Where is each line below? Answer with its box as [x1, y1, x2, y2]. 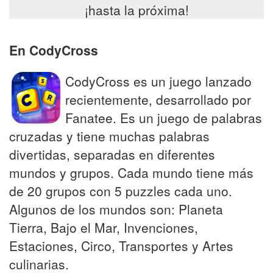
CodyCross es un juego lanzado [65, 71, 252, 90]
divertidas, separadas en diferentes [9, 144, 215, 163]
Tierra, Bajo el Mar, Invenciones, [9, 218, 198, 236]
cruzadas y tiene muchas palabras [9, 126, 210, 145]
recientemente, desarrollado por [65, 90, 251, 108]
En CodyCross [9, 40, 98, 59]
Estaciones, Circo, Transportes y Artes [9, 236, 233, 255]
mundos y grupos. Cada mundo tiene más [9, 163, 253, 182]
